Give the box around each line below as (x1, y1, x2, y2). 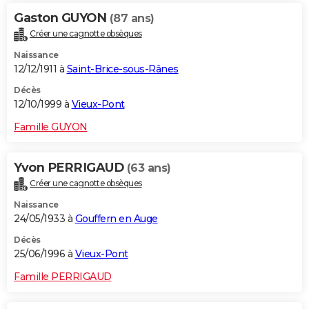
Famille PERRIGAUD (14, 270, 112, 283)
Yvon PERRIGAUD (14, 159, 127, 175)
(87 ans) (109, 11, 154, 25)
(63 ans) (126, 161, 171, 175)
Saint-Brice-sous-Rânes (66, 62, 179, 75)
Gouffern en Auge (74, 212, 158, 225)
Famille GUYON (14, 120, 88, 133)
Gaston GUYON (14, 10, 110, 26)
